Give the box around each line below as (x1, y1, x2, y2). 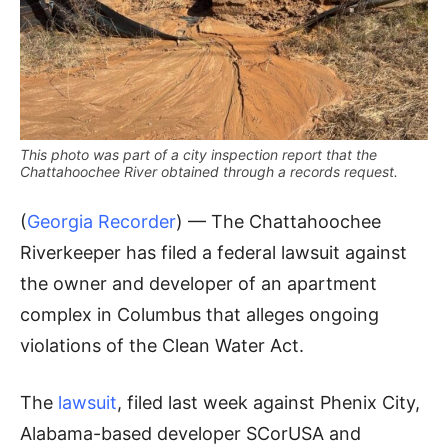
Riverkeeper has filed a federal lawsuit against (20, 241, 407, 263)
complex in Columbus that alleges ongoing (20, 303, 379, 325)
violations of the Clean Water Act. (20, 334, 304, 356)
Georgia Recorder (27, 210, 176, 232)
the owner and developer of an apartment (20, 272, 377, 294)
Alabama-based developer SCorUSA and (20, 422, 361, 444)
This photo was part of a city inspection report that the (20, 145, 377, 163)
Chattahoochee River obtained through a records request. (20, 162, 398, 180)
